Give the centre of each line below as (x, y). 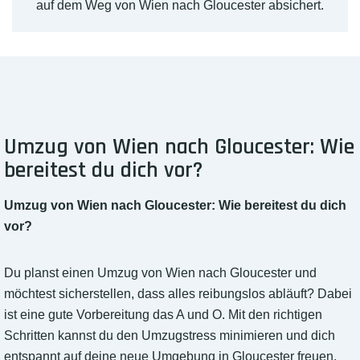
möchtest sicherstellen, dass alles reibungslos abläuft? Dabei (178, 294)
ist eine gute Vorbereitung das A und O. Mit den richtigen (163, 315)
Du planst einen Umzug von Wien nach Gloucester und (160, 273)
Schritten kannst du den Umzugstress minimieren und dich (170, 336)
